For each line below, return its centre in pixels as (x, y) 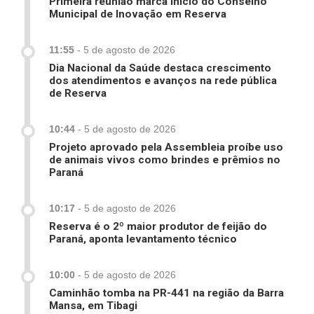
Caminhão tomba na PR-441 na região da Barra (166, 293)
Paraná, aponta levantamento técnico (143, 239)
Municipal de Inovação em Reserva (138, 14)
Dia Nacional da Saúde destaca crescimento (160, 68)
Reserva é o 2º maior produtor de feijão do (158, 227)
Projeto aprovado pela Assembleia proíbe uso (166, 148)
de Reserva (78, 94)
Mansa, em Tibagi (93, 306)
